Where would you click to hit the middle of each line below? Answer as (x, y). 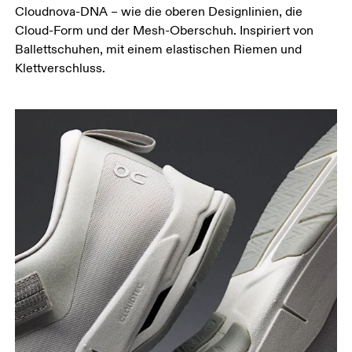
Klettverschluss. (60, 69)
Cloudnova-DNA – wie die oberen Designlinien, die (159, 12)
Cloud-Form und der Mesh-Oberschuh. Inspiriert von (165, 31)
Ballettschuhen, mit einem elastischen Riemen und (159, 50)
